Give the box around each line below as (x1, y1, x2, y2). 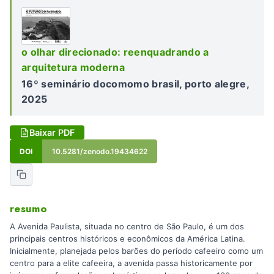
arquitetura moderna (21, 61, 125, 73)
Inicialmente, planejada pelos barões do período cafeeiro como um (10, 246, 263, 256)
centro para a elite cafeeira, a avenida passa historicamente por (10, 258, 253, 268)
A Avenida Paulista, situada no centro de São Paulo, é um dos (10, 221, 244, 232)
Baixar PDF (29, 127, 75, 138)
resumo (10, 201, 48, 216)
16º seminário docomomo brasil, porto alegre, (21, 78, 250, 91)
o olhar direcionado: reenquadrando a (21, 45, 209, 58)
